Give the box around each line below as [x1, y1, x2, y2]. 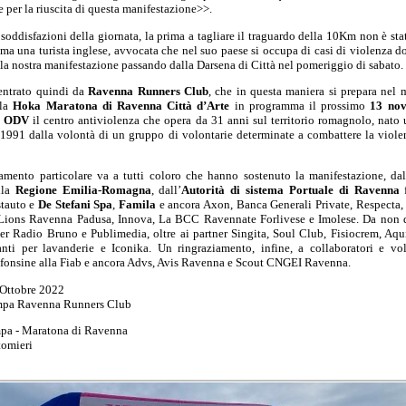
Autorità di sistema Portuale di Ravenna [181, 183, 400, 198]
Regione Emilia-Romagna [14, 183, 151, 198]
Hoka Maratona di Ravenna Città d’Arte [13, 98, 230, 112]
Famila [119, 198, 157, 212]
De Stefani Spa [38, 198, 113, 212]
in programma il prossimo [229, 98, 371, 112]
